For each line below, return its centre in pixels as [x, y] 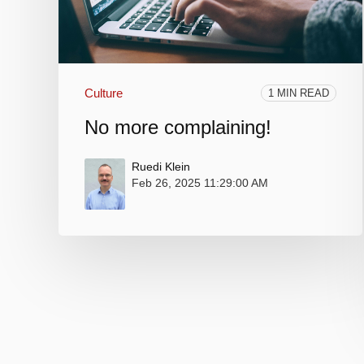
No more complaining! [178, 128]
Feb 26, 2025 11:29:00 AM [200, 183]
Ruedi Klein [161, 167]
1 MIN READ [299, 93]
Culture [104, 93]
